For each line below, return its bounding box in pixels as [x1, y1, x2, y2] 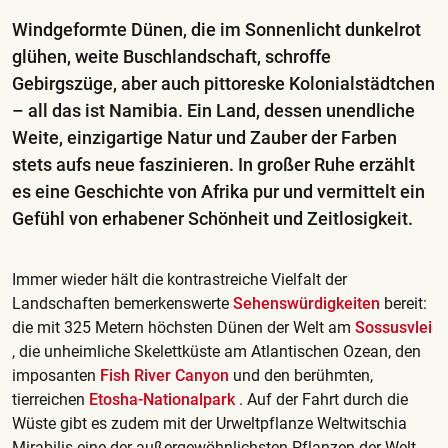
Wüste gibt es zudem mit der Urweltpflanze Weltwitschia [12, 413, 407, 433]
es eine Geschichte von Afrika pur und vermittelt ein [12, 180, 425, 202]
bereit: [380, 293, 427, 313]
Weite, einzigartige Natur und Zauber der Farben [12, 126, 397, 148]
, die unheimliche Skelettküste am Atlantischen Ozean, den [12, 341, 421, 361]
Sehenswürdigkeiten [233, 293, 380, 313]
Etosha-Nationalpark [89, 389, 239, 409]
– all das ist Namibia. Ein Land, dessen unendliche [12, 99, 415, 121]
